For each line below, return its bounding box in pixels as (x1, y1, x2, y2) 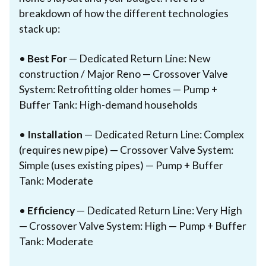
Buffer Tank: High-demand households (19, 98, 198, 111)
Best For (27, 52, 67, 65)
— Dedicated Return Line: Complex (83, 128, 244, 141)
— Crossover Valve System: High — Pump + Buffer (19, 219, 246, 232)
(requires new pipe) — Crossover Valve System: (19, 143, 233, 156)
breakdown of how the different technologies (19, 7, 229, 20)
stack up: (19, 22, 60, 35)
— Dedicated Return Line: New (67, 52, 210, 65)
